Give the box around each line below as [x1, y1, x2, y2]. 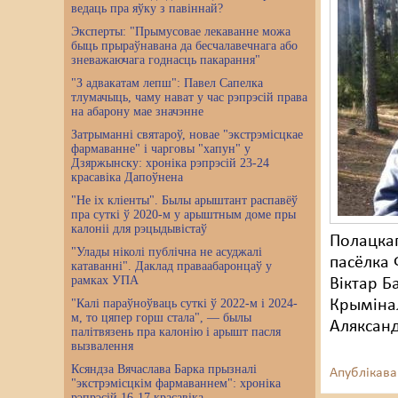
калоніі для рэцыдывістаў [71, 222, 207, 235]
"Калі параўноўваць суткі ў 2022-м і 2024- [71, 297, 298, 310]
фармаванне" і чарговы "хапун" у [71, 142, 251, 155]
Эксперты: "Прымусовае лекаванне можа [71, 25, 291, 38]
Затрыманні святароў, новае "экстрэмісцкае [71, 128, 303, 141]
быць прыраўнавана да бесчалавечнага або [71, 39, 298, 52]
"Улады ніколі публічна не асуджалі [71, 245, 262, 259]
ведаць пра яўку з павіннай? [71, 2, 223, 15]
